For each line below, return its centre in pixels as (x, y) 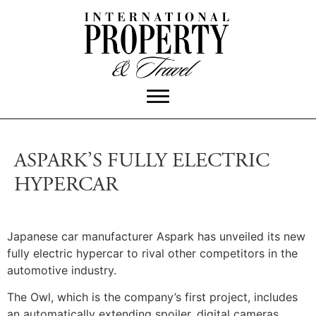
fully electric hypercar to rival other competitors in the (152, 254)
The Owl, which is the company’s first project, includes (152, 297)
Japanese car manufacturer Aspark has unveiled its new (156, 237)
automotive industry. (62, 271)
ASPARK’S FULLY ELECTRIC (142, 162)
